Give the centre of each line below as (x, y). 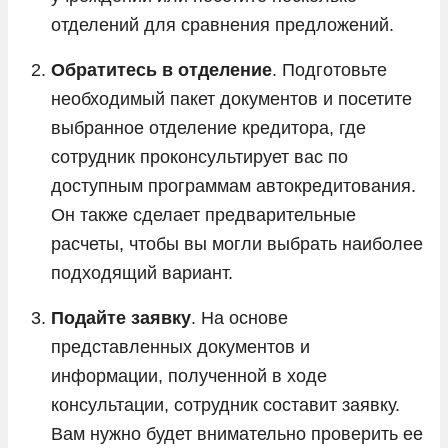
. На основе (239, 317)
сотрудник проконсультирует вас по (199, 156)
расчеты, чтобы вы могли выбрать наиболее (237, 243)
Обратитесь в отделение (161, 69)
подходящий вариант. (142, 272)
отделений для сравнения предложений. (222, 24)
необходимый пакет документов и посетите (231, 98)
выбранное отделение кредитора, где (208, 127)
